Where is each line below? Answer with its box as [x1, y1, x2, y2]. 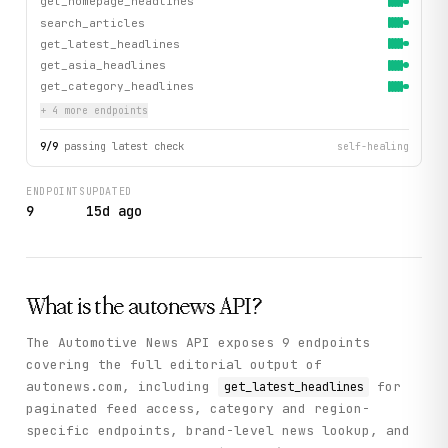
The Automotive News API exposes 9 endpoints [26, 333, 371, 351]
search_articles [39, 15, 145, 30]
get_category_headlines [39, 79, 194, 94]
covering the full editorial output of [26, 355, 323, 373]
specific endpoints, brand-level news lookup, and [26, 421, 411, 439]
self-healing [336, 139, 409, 153]
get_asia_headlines [39, 58, 166, 72]
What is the [26, 295, 129, 320]
